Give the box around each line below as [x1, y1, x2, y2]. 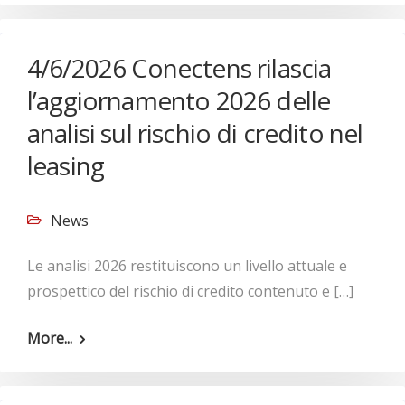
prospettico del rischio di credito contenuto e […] [27, 281, 353, 301]
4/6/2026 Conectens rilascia [27, 51, 332, 85]
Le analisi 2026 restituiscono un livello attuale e [27, 256, 347, 276]
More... [27, 328, 72, 348]
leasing [27, 148, 105, 183]
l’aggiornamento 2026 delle [27, 83, 331, 118]
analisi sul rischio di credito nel [27, 116, 363, 150]
